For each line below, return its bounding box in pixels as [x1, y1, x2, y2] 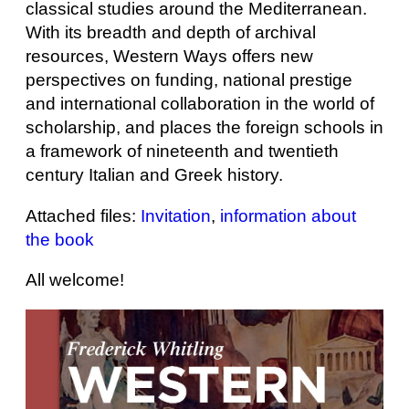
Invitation [141, 205, 211, 225]
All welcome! [26, 270, 124, 290]
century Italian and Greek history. [26, 164, 283, 184]
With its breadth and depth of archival [26, 22, 316, 42]
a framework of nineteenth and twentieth [26, 141, 339, 161]
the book [26, 229, 94, 249]
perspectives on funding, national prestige [26, 69, 352, 89]
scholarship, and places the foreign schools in [26, 117, 383, 137]
